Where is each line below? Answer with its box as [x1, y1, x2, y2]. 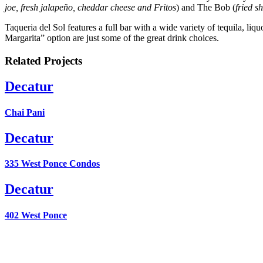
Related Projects [5, 54, 82, 67]
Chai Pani [5, 107, 45, 117]
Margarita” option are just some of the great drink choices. [5, 32, 219, 43]
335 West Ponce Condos [5, 159, 100, 169]
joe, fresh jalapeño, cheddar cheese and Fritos [5, 2, 176, 12]
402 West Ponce [5, 210, 67, 220]
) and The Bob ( [176, 2, 235, 12]
